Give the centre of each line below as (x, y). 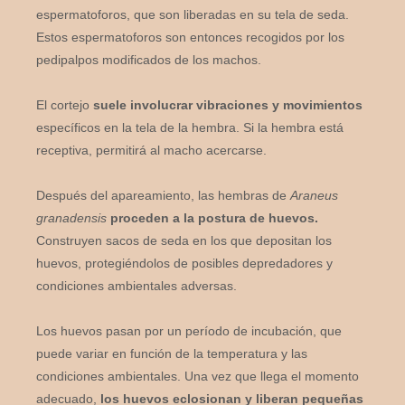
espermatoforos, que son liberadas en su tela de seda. (193, 14)
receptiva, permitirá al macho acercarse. (151, 150)
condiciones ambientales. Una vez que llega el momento (198, 376)
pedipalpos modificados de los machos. (149, 59)
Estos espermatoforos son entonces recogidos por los (190, 37)
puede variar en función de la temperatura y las (172, 353)
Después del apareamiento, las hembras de (163, 195)
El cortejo (65, 104)
